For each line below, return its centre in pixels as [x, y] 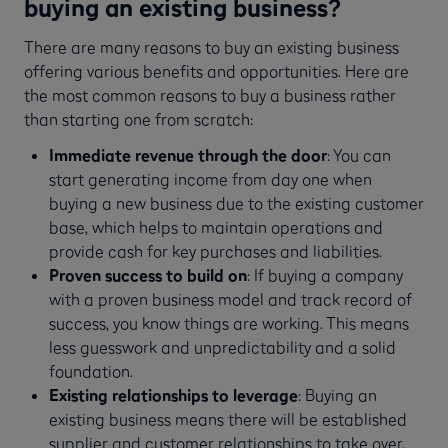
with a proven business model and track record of [230, 299]
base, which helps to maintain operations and [215, 227]
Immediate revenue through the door [187, 155]
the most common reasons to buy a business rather [210, 94]
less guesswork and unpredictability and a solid [222, 347]
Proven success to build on [147, 275]
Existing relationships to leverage [173, 395]
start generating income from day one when [210, 179]
